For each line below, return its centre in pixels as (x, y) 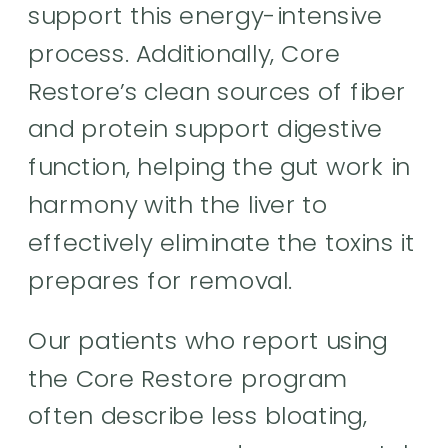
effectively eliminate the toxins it (221, 242)
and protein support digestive (205, 128)
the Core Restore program (188, 378)
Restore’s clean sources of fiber (217, 91)
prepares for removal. (160, 280)
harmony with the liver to (178, 204)
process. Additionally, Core (184, 53)
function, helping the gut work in (219, 166)
